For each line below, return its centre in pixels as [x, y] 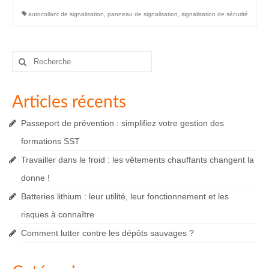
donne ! [35, 178]
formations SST [50, 141]
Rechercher [35, 57]
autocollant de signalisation [66, 14]
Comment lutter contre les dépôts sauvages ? [107, 233]
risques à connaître [58, 215]
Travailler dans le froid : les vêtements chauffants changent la [138, 160]
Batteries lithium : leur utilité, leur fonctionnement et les [125, 197]
